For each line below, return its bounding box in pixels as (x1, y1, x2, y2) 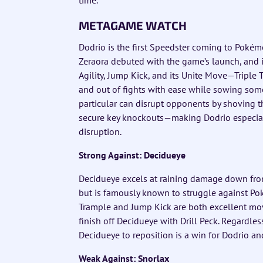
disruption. (79, 125, 122, 137)
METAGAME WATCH (79, 18, 187, 32)
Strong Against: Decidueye (79, 149, 186, 161)
